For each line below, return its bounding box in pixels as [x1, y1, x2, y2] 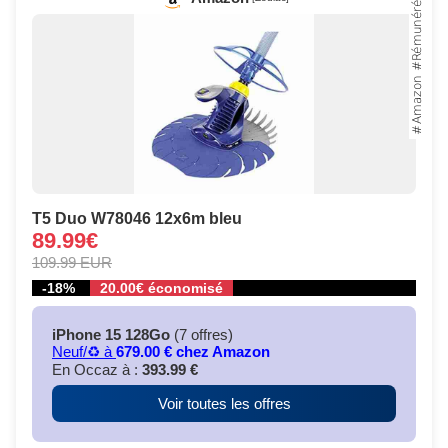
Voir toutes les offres [157, 395, 291, 413]
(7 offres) [170, 326, 233, 344]
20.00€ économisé [100, 280, 223, 297]
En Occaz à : [52, 361, 142, 379]
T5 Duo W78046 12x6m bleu [32, 210, 242, 228]
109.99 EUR [32, 254, 112, 272]
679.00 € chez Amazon [116, 343, 270, 361]
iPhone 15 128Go [52, 326, 170, 344]
